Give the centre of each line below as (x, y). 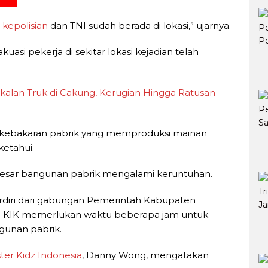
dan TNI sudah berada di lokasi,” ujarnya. (139, 25)
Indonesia (60, 255)
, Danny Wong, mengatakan (145, 255)
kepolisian (25, 25)
